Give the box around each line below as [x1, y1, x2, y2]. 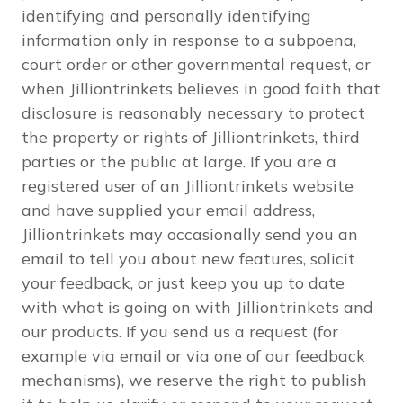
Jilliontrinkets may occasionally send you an [22, 224, 358, 245]
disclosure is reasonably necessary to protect [22, 103, 365, 123]
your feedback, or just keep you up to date [22, 273, 345, 293]
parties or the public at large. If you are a [22, 151, 336, 172]
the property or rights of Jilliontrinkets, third [22, 127, 360, 148]
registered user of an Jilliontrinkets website [22, 175, 354, 196]
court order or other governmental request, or [22, 54, 371, 75]
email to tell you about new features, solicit [22, 248, 355, 269]
